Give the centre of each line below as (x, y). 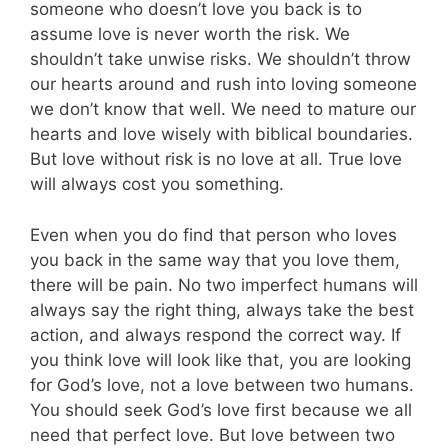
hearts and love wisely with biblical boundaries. (221, 134)
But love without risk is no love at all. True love (216, 159)
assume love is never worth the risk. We (190, 34)
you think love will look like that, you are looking (220, 359)
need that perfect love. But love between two (212, 434)
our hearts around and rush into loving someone (223, 84)
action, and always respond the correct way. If (215, 334)
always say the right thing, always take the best (222, 309)
